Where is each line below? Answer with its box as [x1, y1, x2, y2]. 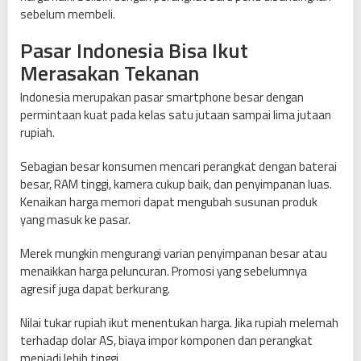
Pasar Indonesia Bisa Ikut [20, 35, 248, 67]
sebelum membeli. [20, 5, 115, 24]
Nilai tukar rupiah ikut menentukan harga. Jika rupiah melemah [20, 313, 338, 333]
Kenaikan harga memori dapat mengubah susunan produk [20, 193, 317, 212]
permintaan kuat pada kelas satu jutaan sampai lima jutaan [20, 106, 331, 125]
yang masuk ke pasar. [20, 210, 131, 230]
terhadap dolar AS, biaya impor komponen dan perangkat [20, 331, 313, 351]
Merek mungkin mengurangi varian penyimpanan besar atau [20, 244, 327, 263]
